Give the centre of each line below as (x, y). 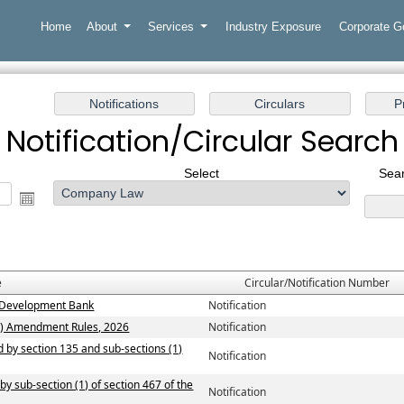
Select (202, 174)
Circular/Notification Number (317, 283)
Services (172, 27)
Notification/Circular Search (202, 142)
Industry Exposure (273, 27)
